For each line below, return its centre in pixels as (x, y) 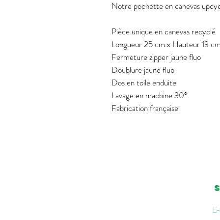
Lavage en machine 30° (149, 95)
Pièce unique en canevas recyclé (164, 31)
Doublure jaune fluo (143, 69)
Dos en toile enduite (144, 82)
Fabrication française (145, 108)
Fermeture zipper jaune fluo (156, 57)
